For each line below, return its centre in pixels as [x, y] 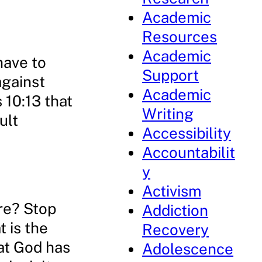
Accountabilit [189, 152]
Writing [168, 114]
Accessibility [187, 133]
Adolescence [188, 249]
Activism [172, 191]
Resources [180, 37]
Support [171, 75]
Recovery [176, 230]
